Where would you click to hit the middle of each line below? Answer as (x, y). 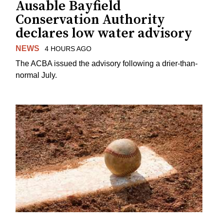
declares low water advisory (104, 34)
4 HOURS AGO (68, 49)
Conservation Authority (90, 20)
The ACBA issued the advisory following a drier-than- (107, 63)
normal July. (36, 75)
